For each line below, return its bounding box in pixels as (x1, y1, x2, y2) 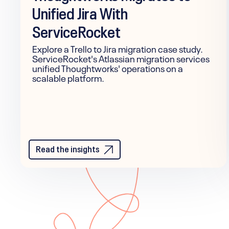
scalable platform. (32, 70, 104, 84)
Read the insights (36, 141, 99, 154)
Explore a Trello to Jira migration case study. (32, 41, 203, 55)
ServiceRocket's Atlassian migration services (32, 51, 210, 64)
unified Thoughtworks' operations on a (32, 60, 183, 74)
